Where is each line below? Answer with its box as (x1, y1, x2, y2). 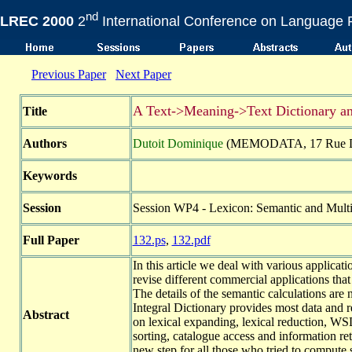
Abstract (22, 308, 69, 321)
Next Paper (115, 68, 171, 81)
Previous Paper (31, 68, 106, 81)
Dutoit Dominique (132, 137, 223, 150)
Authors (22, 137, 67, 150)
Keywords (22, 169, 77, 182)
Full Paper (22, 233, 79, 247)
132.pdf (171, 233, 211, 247)
